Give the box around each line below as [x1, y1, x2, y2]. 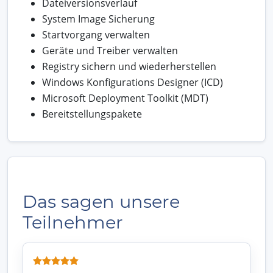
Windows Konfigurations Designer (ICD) [42, 75, 223, 89]
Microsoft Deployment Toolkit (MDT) [42, 91, 208, 105]
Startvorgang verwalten [42, 27, 150, 41]
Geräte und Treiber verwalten [42, 43, 178, 57]
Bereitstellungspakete [42, 107, 142, 121]
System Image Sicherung [42, 12, 155, 26]
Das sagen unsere [23, 190, 180, 212]
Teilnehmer [23, 211, 123, 233]
